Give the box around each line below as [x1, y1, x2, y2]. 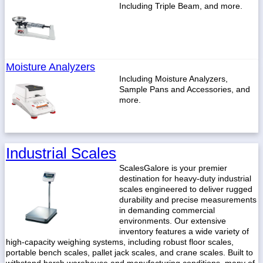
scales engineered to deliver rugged [119, 184, 252, 194]
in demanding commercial [119, 205, 215, 215]
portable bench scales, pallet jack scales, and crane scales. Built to [6, 248, 253, 257]
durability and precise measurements [119, 195, 257, 204]
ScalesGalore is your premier [119, 163, 227, 173]
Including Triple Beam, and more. [119, 1, 242, 11]
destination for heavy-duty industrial [119, 174, 251, 183]
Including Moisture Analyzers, [119, 74, 228, 83]
